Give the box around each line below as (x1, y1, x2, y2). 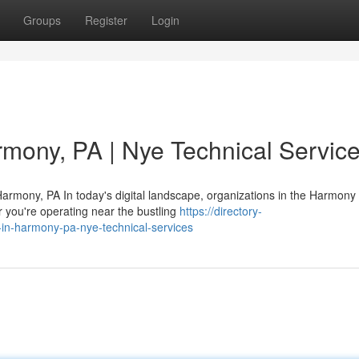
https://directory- (179, 203, 262, 219)
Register (85, 12, 127, 28)
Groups (23, 12, 61, 28)
